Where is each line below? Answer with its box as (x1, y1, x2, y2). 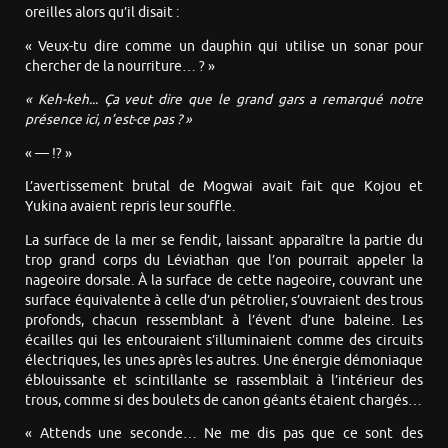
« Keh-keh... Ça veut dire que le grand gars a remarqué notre (25, 91, 423, 109)
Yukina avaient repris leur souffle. (25, 198, 235, 216)
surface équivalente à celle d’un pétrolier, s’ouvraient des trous (25, 291, 423, 309)
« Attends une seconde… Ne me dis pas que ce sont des (25, 425, 423, 443)
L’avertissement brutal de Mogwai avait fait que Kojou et (25, 178, 423, 196)
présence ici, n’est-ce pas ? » (25, 111, 192, 129)
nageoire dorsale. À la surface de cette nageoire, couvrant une (25, 271, 423, 289)
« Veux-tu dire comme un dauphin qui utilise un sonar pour (25, 37, 423, 55)
